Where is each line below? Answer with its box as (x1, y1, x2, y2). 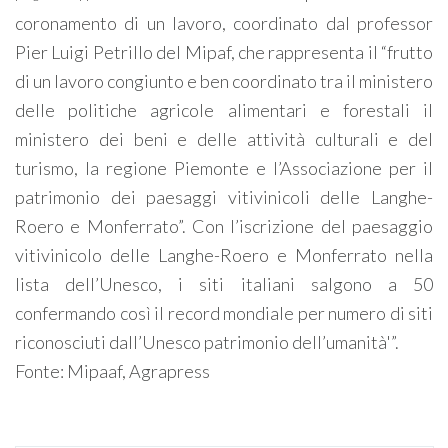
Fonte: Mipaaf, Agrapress (15, 360, 210, 382)
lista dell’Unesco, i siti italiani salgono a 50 (15, 273, 433, 295)
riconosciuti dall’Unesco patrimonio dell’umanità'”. (15, 331, 399, 353)
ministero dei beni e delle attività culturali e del (15, 128, 433, 150)
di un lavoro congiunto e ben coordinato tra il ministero (15, 70, 433, 92)
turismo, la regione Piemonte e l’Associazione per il (15, 157, 433, 179)
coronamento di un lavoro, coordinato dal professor (15, 12, 433, 34)
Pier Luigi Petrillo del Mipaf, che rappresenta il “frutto (15, 41, 433, 63)
